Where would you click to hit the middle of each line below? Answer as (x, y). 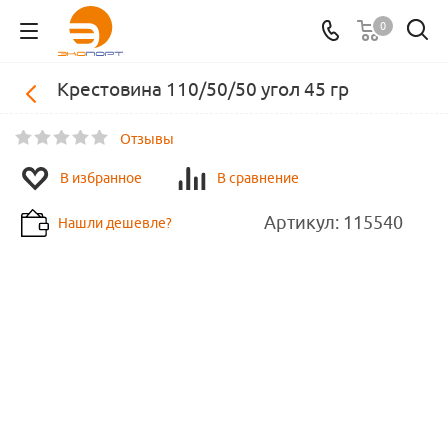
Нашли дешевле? (115, 223)
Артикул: (301, 222)
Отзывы (147, 138)
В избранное (101, 178)
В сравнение (258, 178)
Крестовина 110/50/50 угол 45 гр (203, 89)
